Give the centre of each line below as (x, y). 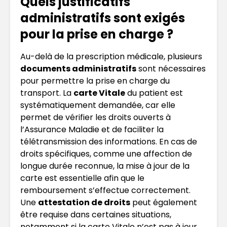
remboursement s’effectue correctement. (105, 190)
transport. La (47, 93)
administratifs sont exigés (103, 18)
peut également (164, 202)
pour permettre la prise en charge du (95, 81)
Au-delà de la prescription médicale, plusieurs (111, 56)
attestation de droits (84, 202)
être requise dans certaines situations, (96, 214)
